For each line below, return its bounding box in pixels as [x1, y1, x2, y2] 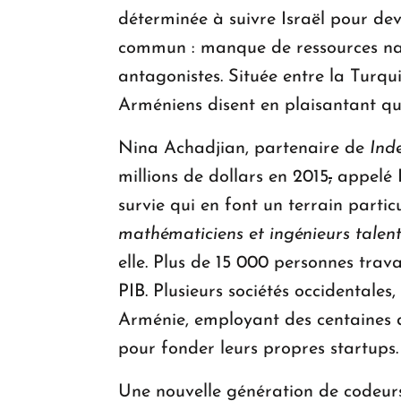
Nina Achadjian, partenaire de [118, 140, 370, 158]
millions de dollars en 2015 [118, 168, 328, 187]
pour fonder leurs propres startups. [118, 340, 398, 359]
